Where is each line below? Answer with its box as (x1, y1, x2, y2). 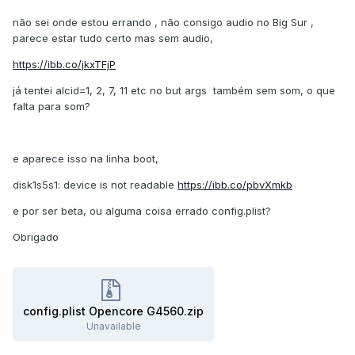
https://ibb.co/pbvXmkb (177, 178, 292, 192)
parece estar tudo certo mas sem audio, (13, 32, 213, 45)
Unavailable (86, 320, 141, 333)
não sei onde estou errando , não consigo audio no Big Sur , (13, 16, 314, 29)
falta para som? (13, 100, 90, 113)
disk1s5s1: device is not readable (13, 178, 177, 192)
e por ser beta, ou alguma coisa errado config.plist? (13, 204, 271, 218)
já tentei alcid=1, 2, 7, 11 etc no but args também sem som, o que (13, 84, 335, 97)
